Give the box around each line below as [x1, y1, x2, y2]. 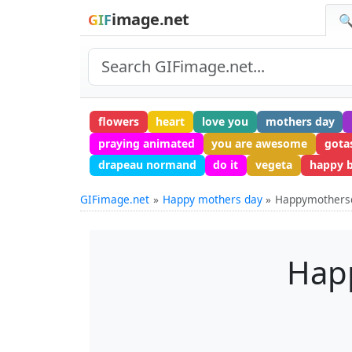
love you [201, 113, 248, 129]
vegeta [255, 157, 292, 173]
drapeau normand [97, 157, 196, 173]
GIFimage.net [80, 192, 149, 207]
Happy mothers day [162, 192, 262, 207]
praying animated [97, 135, 195, 151]
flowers [97, 113, 139, 129]
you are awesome [211, 135, 308, 151]
